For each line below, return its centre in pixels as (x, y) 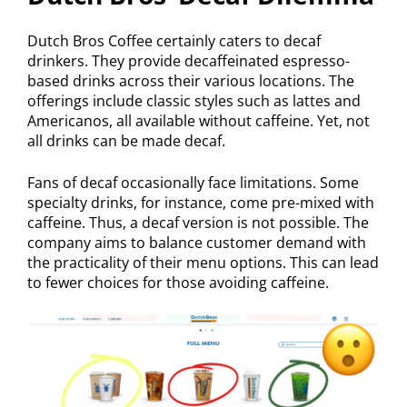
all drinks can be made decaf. (126, 140)
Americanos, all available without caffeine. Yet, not (199, 120)
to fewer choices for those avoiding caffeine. (178, 282)
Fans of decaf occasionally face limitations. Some (193, 182)
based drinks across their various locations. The (191, 80)
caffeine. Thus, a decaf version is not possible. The (198, 222)
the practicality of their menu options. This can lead (203, 262)
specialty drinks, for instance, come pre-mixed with (201, 202)
